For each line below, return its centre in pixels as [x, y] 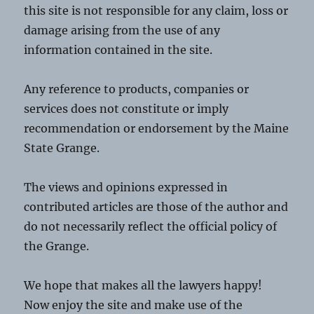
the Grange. [57, 246]
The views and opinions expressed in [126, 187]
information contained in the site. [118, 49]
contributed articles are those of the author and [156, 206]
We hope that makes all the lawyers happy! [143, 285]
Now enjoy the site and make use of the [134, 305]
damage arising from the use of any [122, 30]
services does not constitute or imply [127, 108]
